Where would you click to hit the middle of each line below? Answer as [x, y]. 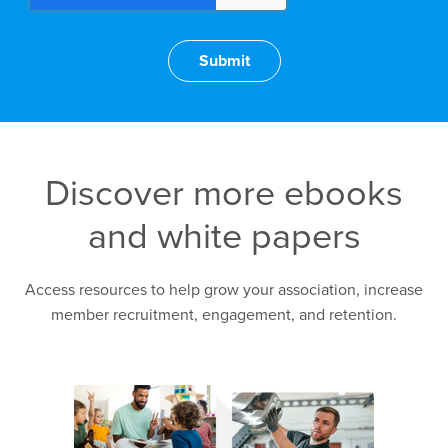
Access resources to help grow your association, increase [224, 290]
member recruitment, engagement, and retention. [224, 315]
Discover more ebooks [224, 193]
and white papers [224, 236]
